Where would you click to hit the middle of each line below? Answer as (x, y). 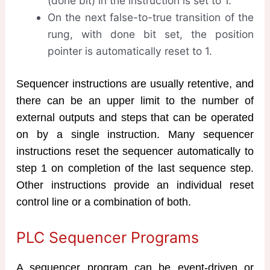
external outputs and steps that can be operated (135, 118)
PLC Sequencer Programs (107, 237)
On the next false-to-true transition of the (151, 17)
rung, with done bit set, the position (151, 34)
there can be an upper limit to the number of (135, 101)
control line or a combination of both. (103, 202)
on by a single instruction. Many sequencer (135, 135)
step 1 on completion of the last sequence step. (135, 168)
